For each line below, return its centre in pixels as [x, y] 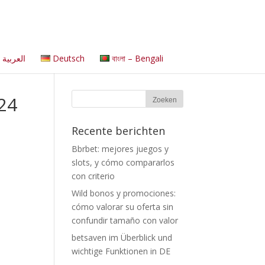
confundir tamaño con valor [125, 220]
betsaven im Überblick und [122, 237]
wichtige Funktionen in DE [121, 251]
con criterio [93, 176]
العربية [14, 58]
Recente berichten [118, 131]
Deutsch [68, 58]
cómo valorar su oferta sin [122, 207]
